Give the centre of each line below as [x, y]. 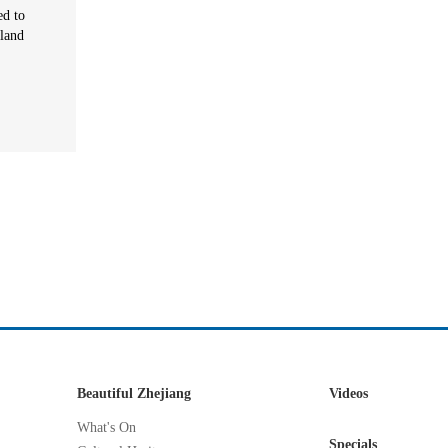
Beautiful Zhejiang [134, 393]
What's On [106, 427]
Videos [348, 393]
